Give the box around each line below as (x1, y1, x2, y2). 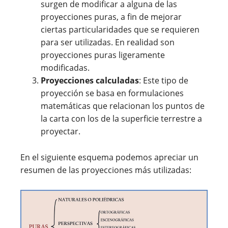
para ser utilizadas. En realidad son (41, 37, 175, 48)
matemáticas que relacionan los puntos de (41, 100, 205, 112)
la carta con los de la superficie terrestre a (41, 113, 202, 125)
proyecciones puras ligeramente (41, 49, 165, 61)
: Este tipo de (139, 75, 188, 87)
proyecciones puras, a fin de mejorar (41, 11, 182, 23)
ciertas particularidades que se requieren (41, 24, 199, 36)
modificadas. (41, 62, 90, 74)
